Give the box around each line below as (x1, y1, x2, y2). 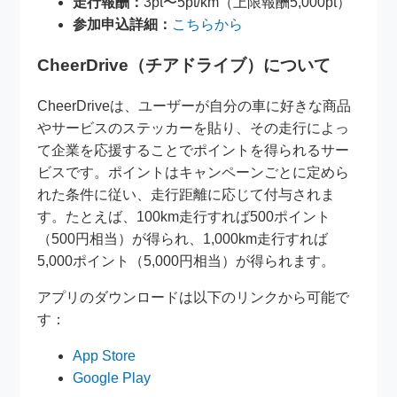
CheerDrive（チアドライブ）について (37, 56, 331, 75)
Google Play (73, 370, 152, 385)
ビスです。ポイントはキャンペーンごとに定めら (37, 164, 350, 180)
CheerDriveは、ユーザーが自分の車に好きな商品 (37, 97, 352, 113)
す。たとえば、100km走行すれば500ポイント (37, 208, 331, 224)
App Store (73, 347, 136, 363)
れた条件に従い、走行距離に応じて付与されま (37, 186, 336, 202)
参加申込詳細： (73, 17, 173, 33)
